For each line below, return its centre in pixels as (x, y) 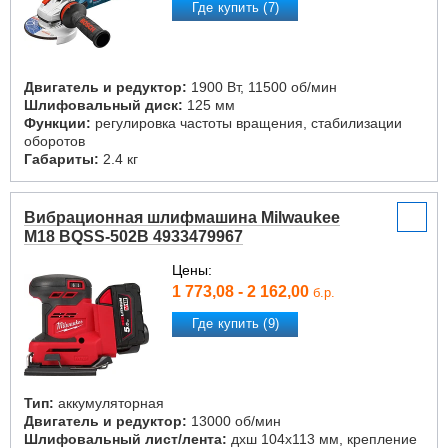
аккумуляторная (109, 403)
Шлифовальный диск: (103, 105)
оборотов (54, 141)
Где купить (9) (235, 324)
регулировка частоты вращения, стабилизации (246, 123)
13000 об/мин (234, 421)
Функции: (57, 123)
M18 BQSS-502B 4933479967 (133, 236)
